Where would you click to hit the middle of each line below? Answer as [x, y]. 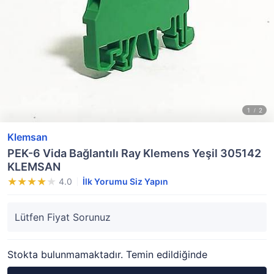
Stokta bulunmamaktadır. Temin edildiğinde [107, 254]
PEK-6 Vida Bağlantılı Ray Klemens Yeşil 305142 [134, 153]
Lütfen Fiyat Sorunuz [63, 217]
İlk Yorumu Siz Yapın [125, 181]
